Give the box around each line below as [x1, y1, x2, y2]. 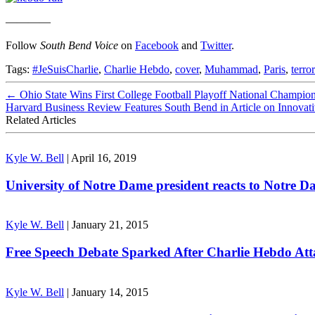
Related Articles [6, 113, 76, 126]
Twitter [200, 39, 231, 51]
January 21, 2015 [72, 219, 148, 231]
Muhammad [205, 63, 258, 75]
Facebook [135, 39, 179, 51]
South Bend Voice [40, 39, 118, 51]
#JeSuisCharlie [32, 63, 98, 75]
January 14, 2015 [72, 285, 148, 298]
